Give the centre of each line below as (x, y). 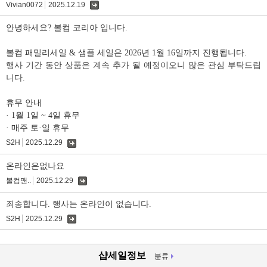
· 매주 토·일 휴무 (38, 128)
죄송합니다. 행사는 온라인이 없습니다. (80, 204)
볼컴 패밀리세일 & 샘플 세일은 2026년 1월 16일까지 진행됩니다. (126, 53)
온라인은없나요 (35, 166)
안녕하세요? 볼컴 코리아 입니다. (67, 28)
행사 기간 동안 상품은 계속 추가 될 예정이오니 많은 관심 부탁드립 (133, 66)
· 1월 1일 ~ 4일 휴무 (43, 116)
